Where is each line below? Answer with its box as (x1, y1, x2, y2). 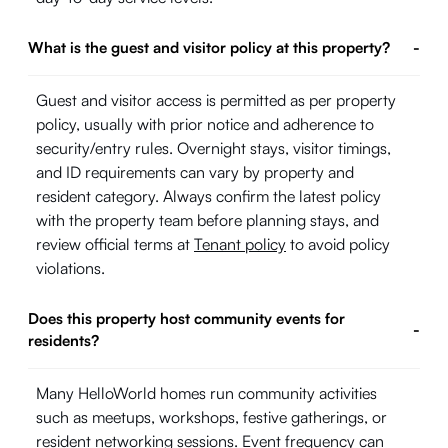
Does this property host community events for (28, 309, 345, 328)
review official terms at (36, 234, 194, 254)
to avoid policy (286, 234, 390, 254)
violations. (36, 258, 105, 278)
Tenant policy (194, 234, 286, 254)
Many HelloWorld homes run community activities (36, 383, 377, 403)
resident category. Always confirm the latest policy (36, 186, 381, 206)
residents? (28, 331, 99, 350)
